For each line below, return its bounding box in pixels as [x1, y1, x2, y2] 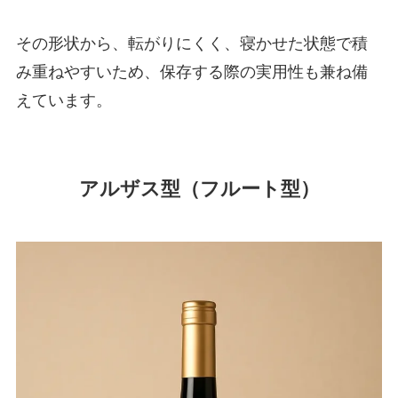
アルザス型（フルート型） [78, 175, 320, 200]
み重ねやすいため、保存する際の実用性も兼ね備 [15, 61, 368, 81]
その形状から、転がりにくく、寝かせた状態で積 [15, 33, 368, 52]
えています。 [15, 90, 112, 109]
